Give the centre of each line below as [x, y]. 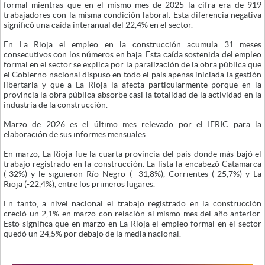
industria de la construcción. [56, 104]
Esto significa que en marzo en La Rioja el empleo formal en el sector [132, 223]
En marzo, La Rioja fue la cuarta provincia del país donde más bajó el [132, 153]
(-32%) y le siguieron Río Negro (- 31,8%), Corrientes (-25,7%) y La [132, 174]
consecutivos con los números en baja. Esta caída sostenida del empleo [132, 54]
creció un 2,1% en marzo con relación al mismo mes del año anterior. [132, 213]
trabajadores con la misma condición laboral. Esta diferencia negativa [132, 14]
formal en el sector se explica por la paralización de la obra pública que [132, 64]
